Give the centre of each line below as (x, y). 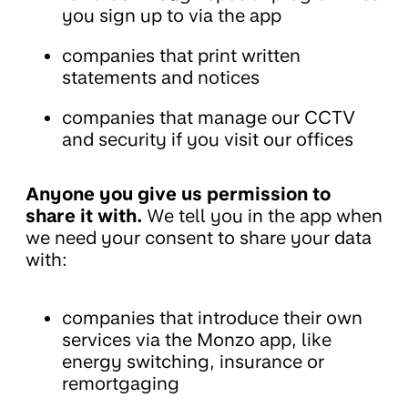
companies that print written (181, 56)
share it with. (84, 216)
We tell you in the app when (262, 216)
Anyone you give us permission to (178, 194)
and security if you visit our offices (208, 140)
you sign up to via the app (172, 16)
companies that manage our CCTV (209, 118)
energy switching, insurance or (193, 362)
